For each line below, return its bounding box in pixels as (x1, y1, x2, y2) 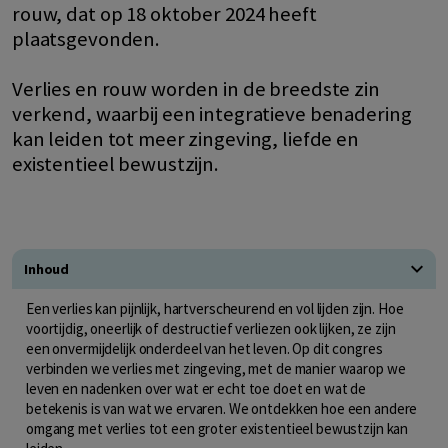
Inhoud (24, 259, 70, 278)
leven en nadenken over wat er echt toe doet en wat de (26, 378, 367, 398)
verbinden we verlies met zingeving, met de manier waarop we (26, 358, 406, 378)
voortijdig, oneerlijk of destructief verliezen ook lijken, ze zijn (26, 318, 396, 338)
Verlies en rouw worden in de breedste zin (12, 75, 380, 102)
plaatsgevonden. (12, 25, 161, 52)
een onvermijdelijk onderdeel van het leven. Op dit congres (26, 338, 383, 358)
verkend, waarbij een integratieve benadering (12, 100, 412, 127)
